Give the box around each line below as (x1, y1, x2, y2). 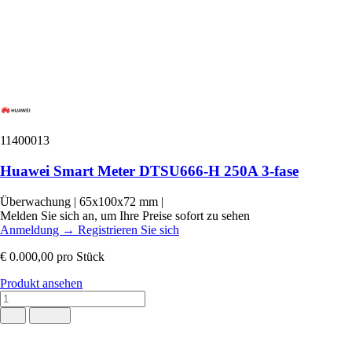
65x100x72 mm (79, 194, 161, 208)
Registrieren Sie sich (78, 222, 179, 236)
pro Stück (57, 249, 104, 263)
